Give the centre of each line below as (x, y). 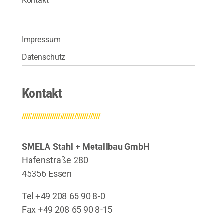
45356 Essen (47, 173)
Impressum (41, 39)
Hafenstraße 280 (55, 160)
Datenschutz (44, 57)
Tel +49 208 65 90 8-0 (63, 196)
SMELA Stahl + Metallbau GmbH (85, 146)
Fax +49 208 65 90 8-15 (67, 209)
